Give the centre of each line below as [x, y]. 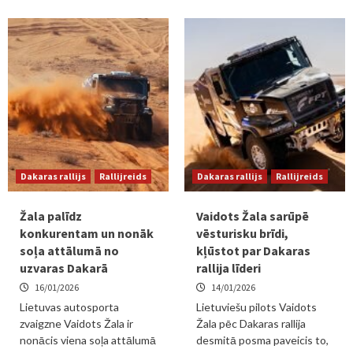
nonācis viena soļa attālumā [88, 340]
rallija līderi [229, 268]
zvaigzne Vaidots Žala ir [76, 323]
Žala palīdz [51, 216]
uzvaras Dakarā [64, 268]
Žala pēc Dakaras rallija [251, 323]
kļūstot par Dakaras [253, 251]
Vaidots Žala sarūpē [253, 216]
